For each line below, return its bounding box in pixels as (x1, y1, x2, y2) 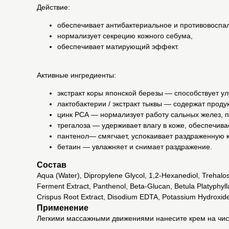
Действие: (37, 3, 70, 12)
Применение (37, 203, 88, 213)
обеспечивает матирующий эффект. (57, 42, 179, 51)
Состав (37, 161, 66, 170)
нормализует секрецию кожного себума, (57, 32, 193, 40)
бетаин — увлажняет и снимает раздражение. (57, 143, 212, 151)
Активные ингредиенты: (37, 71, 116, 80)
